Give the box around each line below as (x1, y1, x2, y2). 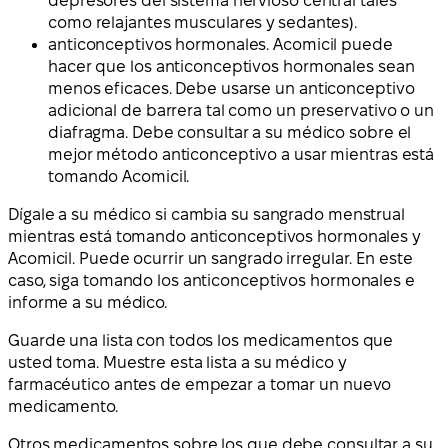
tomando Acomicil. (48, 167, 190, 185)
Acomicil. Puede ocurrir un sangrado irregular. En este (8, 249, 413, 267)
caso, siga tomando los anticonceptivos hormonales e (8, 271, 415, 289)
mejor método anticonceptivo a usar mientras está (48, 145, 435, 163)
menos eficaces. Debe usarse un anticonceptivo (48, 79, 415, 97)
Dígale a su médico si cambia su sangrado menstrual (8, 205, 405, 223)
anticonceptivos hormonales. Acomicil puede (48, 35, 393, 53)
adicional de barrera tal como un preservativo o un (48, 101, 434, 119)
